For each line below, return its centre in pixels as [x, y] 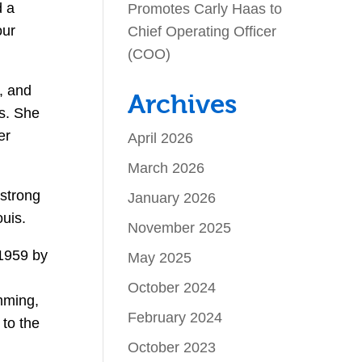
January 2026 [172, 198]
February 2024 [175, 317]
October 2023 [172, 347]
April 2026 [161, 138]
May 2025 [160, 257]
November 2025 [180, 227]
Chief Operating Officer [202, 31]
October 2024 [172, 287]
